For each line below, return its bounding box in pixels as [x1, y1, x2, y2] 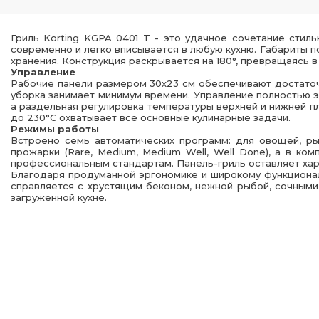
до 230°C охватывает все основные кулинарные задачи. [11, 112, 291, 124]
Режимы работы [11, 123, 99, 135]
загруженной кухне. [11, 192, 107, 204]
